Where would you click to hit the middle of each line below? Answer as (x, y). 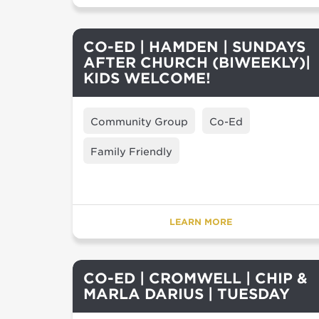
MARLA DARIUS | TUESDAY (187, 294)
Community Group (139, 122)
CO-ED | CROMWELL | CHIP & (195, 278)
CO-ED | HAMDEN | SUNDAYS (194, 47)
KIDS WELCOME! (147, 78)
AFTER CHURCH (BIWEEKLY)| (197, 63)
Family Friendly (131, 152)
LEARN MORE (201, 222)
